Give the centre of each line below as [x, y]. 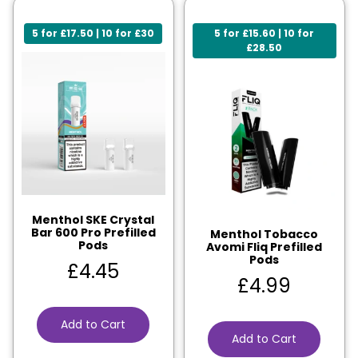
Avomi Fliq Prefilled [265, 247]
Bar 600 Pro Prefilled [93, 233]
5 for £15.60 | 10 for [265, 34]
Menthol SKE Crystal [93, 220]
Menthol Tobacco [265, 235]
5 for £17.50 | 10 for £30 [93, 34]
